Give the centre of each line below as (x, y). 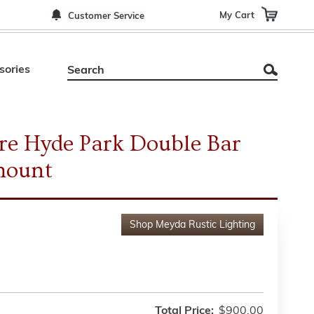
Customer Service (106, 16)
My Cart (237, 15)
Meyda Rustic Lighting (205, 225)
